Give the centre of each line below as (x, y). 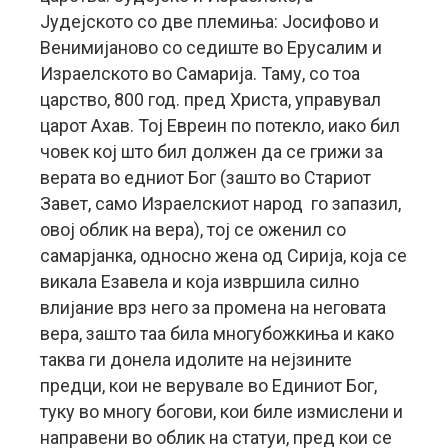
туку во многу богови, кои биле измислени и (221, 411)
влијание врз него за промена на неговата (213, 307)
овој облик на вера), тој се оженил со (193, 229)
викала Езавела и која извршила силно (199, 281)
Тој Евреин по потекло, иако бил (269, 125)
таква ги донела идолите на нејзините (196, 359)
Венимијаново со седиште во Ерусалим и (211, 47)
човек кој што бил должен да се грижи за (211, 151)
